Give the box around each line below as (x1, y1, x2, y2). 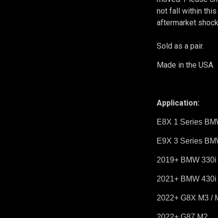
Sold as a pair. (157, 41, 204, 51)
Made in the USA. (157, 60, 215, 70)
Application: (157, 98, 200, 108)
